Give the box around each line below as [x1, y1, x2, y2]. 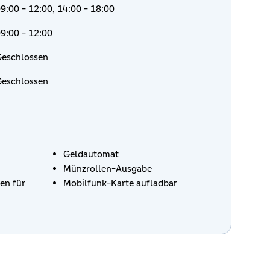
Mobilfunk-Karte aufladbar [63, 177, 177, 189]
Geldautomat [63, 148, 119, 160]
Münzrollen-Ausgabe [63, 163, 152, 174]
